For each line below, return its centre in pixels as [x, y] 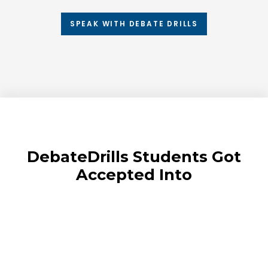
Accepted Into [134, 174]
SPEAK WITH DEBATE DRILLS [134, 24]
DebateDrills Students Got [134, 156]
